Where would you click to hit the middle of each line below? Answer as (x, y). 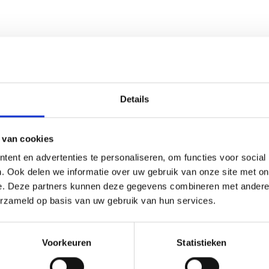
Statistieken (202, 243)
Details (134, 99)
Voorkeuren (67, 243)
